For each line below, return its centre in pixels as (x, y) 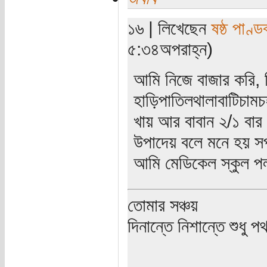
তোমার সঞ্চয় (162, 205)
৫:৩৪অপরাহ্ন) (170, 49)
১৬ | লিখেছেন (169, 28)
